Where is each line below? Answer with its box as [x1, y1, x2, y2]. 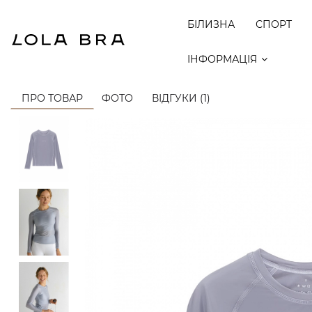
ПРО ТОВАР [22, 92, 83, 104]
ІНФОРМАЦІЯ [187, 53, 258, 65]
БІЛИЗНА [187, 18, 235, 31]
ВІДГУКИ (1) [152, 92, 210, 104]
